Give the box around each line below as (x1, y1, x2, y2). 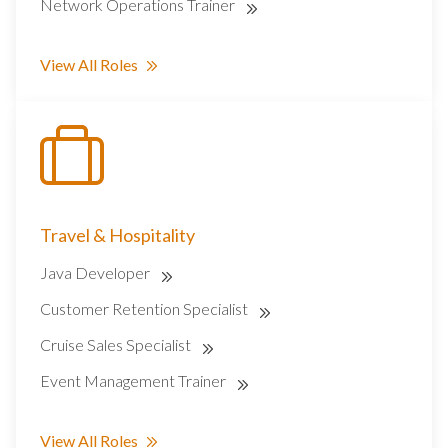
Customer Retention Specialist (40, 299, 251, 319)
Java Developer (40, 263, 153, 283)
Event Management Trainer (40, 371, 229, 391)
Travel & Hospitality (40, 224, 195, 247)
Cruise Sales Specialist (40, 335, 194, 355)
